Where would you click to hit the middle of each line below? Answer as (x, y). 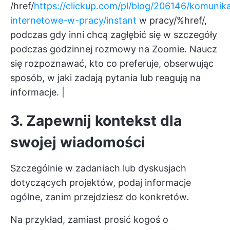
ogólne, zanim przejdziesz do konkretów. (100, 197)
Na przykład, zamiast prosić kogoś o (89, 220)
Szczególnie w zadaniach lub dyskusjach (98, 168)
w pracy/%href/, (172, 21)
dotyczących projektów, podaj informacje (101, 183)
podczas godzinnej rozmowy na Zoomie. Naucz (114, 49)
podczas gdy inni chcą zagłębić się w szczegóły (114, 35)
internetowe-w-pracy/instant (73, 21)
